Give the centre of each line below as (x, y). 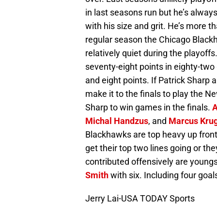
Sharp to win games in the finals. (149, 108)
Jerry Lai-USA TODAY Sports (140, 199)
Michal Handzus (117, 121)
